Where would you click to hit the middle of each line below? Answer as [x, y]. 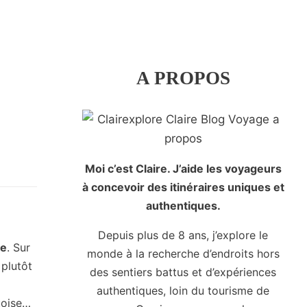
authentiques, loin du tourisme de [183, 291]
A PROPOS [183, 78]
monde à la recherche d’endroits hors [183, 254]
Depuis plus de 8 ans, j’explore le [183, 235]
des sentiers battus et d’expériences [183, 272]
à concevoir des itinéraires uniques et [183, 187]
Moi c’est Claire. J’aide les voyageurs [183, 169]
